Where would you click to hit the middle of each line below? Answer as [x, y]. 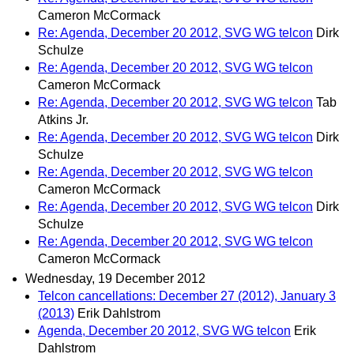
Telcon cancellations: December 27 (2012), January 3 [187, 296]
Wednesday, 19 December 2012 [115, 278]
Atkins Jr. [63, 119]
